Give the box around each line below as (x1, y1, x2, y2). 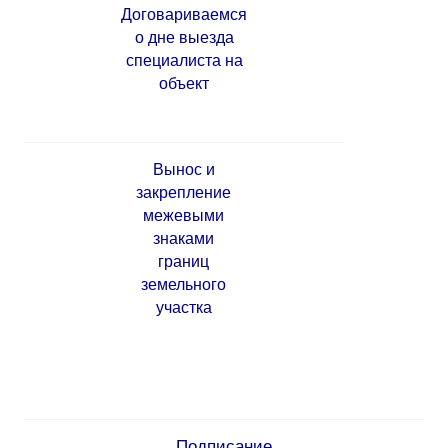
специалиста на (125, 52, 243, 70)
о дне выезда (134, 29, 234, 47)
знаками (153, 230, 214, 248)
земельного (141, 276, 226, 294)
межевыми (143, 207, 224, 225)
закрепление (136, 184, 231, 202)
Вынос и (152, 161, 215, 179)
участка (155, 299, 212, 317)
